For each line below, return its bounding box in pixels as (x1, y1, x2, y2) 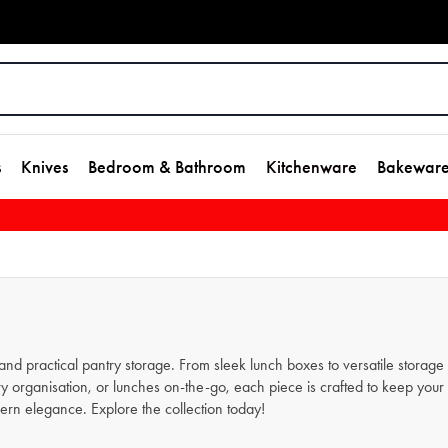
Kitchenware (266, 156, 357, 178)
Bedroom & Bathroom (88, 156, 246, 178)
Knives (21, 156, 68, 178)
